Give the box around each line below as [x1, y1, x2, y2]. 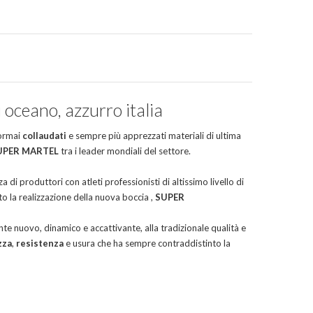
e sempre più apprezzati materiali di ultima [66, 130, 241, 142]
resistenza [16, 238, 66, 249]
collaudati [22, 130, 66, 142]
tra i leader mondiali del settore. [59, 145, 191, 157]
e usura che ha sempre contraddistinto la [66, 238, 231, 249]
